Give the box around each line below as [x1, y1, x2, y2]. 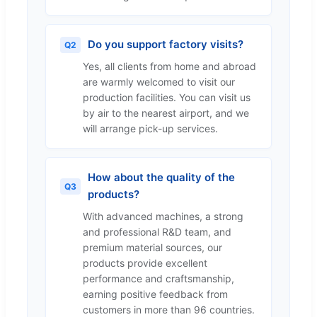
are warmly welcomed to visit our [83, 76, 235, 88]
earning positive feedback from [83, 288, 228, 301]
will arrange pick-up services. [83, 122, 218, 135]
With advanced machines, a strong [83, 210, 243, 223]
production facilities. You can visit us [83, 91, 250, 104]
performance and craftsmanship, [83, 272, 234, 285]
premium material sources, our [83, 241, 222, 254]
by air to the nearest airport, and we [83, 107, 249, 120]
